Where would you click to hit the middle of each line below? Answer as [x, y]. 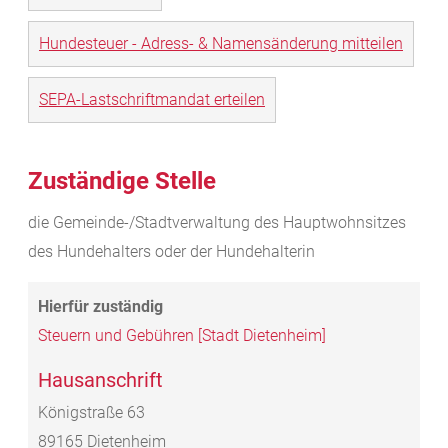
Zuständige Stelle [122, 181]
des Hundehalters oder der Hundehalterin [171, 252]
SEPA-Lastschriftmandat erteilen [152, 100]
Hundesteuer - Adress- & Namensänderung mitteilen [221, 44]
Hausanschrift [100, 380]
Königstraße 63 [91, 413]
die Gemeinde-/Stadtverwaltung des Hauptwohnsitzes [217, 223]
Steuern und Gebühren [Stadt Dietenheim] [182, 336]
